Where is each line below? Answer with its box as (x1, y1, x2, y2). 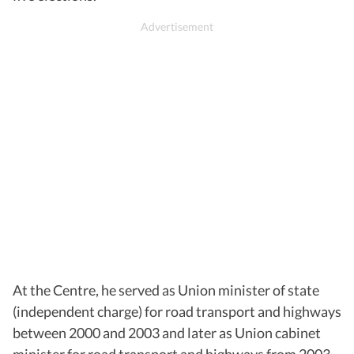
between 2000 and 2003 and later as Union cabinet (13, 323, 321, 341)
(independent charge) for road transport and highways (13, 302, 341, 320)
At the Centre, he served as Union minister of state (13, 281, 319, 299)
